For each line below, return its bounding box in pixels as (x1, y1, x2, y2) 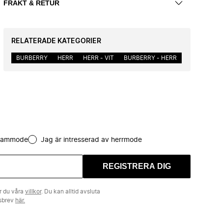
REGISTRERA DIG (103, 162, 171, 170)
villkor (25, 189, 41, 194)
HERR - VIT (83, 55, 114, 61)
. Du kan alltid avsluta (41, 189, 100, 194)
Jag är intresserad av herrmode (41, 137, 142, 143)
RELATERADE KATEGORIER (11, 38, 101, 45)
